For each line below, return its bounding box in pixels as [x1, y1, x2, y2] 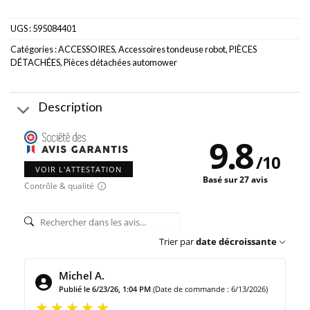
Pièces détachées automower [64, 57, 177, 69]
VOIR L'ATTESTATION [35, 164, 122, 175]
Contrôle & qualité [24, 180, 94, 192]
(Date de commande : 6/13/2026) [153, 284, 268, 295]
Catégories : [10, 44, 58, 55]
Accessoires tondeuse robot [118, 44, 226, 55]
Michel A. [59, 268, 104, 283]
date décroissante [196, 235, 277, 248]
